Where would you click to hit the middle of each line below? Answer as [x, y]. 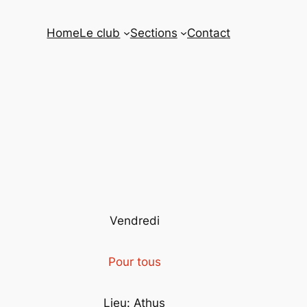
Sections [153, 33]
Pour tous [134, 262]
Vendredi [134, 221]
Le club [100, 33]
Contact [209, 33]
